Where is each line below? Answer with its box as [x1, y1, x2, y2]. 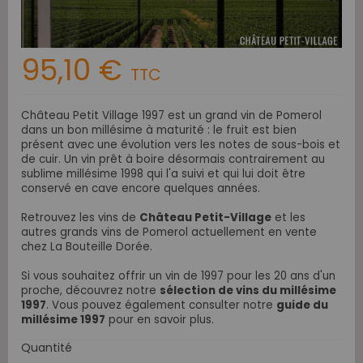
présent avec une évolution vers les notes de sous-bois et [21, 137, 340, 153]
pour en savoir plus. [105, 312, 214, 328]
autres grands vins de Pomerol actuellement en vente [21, 224, 317, 241]
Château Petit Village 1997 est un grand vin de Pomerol [21, 108, 322, 124]
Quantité [21, 340, 72, 357]
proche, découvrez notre [21, 283, 160, 299]
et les [271, 210, 305, 226]
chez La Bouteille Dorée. [21, 239, 152, 255]
